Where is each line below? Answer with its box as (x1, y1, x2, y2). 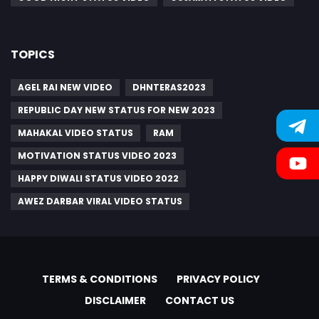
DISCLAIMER (85, 293, 146, 308)
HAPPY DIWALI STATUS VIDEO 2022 (18, 172, 179, 184)
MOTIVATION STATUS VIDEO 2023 (18, 149, 177, 162)
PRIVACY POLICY (177, 271, 260, 286)
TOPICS (11, 46, 55, 63)
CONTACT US (165, 293, 234, 308)
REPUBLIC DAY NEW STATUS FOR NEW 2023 (18, 103, 215, 116)
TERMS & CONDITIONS (42, 271, 157, 286)
